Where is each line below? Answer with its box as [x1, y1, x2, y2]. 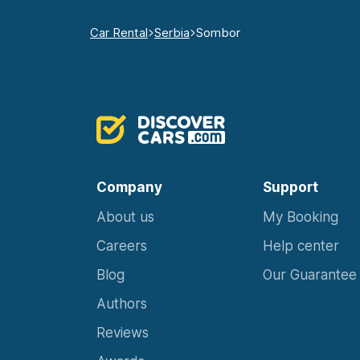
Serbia [154, 25, 190, 41]
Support [263, 179, 318, 196]
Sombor [196, 25, 240, 41]
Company [96, 179, 162, 196]
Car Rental [90, 25, 148, 41]
